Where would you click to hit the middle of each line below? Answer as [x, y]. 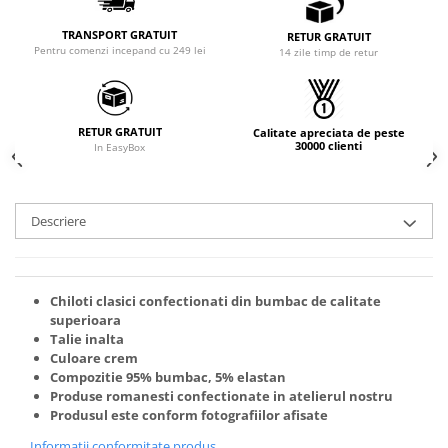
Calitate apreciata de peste [328, 132]
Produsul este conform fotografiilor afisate [189, 414]
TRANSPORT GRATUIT [119, 35]
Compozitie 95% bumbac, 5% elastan [168, 376]
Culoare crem [94, 357]
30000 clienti [328, 145]
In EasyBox [119, 146]
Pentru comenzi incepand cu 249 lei [119, 50]
